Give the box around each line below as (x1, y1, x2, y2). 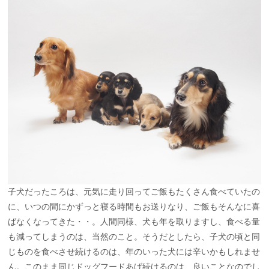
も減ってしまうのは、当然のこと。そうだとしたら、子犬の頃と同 (8, 231, 261, 241)
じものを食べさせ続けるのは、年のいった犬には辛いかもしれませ (8, 246, 261, 256)
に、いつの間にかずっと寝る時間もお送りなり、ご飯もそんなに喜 (8, 201, 261, 211)
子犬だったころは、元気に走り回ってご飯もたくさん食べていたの (8, 186, 261, 196)
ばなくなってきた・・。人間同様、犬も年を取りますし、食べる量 (8, 216, 261, 226)
